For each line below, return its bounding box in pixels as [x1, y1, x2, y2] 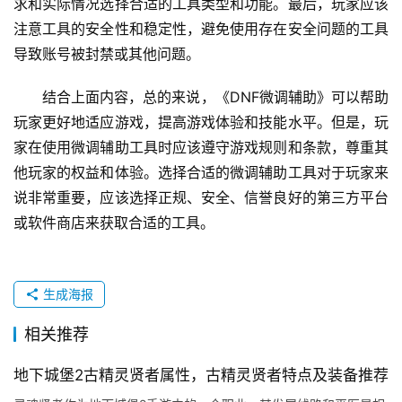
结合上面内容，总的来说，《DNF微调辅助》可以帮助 [42, 87, 389, 106]
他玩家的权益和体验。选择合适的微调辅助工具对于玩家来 [13, 162, 389, 181]
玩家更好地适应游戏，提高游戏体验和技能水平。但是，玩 [13, 112, 389, 131]
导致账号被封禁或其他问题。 [13, 44, 200, 63]
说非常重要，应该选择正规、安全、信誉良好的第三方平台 [13, 188, 389, 206]
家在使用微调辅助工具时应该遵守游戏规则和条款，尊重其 [13, 137, 389, 156]
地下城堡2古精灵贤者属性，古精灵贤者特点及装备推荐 [13, 365, 389, 384]
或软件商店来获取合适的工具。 [13, 213, 214, 232]
